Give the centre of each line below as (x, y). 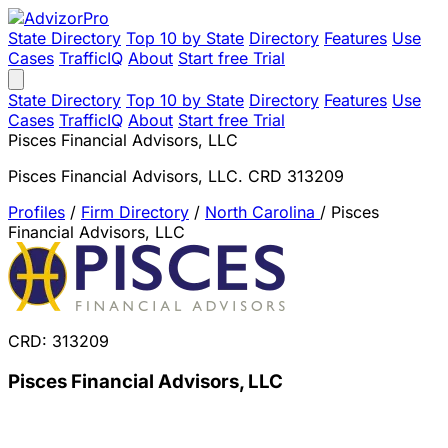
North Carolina (262, 212)
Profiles (36, 212)
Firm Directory (135, 212)
